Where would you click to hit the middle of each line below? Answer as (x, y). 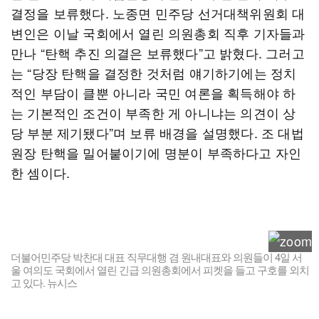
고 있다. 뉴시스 (44, 282)
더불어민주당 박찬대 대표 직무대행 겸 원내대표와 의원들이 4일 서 (156, 257)
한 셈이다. (41, 172)
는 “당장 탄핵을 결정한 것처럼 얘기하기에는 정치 (154, 73)
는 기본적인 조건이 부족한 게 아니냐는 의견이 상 (153, 113)
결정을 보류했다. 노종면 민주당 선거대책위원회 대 (158, 13)
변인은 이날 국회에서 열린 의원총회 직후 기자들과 (158, 33)
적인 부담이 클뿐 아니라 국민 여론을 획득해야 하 (153, 93)
